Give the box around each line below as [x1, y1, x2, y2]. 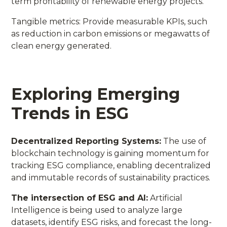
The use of [161, 136, 207, 146]
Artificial [148, 193, 183, 203]
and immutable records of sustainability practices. [11, 172, 211, 182]
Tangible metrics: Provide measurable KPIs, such [11, 16, 208, 26]
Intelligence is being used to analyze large [11, 205, 183, 215]
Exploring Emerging [11, 84, 180, 104]
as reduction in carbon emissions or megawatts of [11, 28, 210, 39]
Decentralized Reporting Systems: [11, 136, 162, 146]
